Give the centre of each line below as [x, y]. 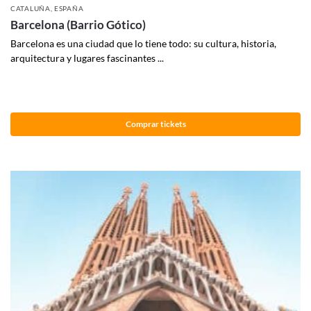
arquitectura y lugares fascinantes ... [87, 58]
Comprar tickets [155, 124]
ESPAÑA [69, 9]
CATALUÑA [31, 9]
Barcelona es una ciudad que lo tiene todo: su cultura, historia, [143, 44]
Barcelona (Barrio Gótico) [78, 25]
